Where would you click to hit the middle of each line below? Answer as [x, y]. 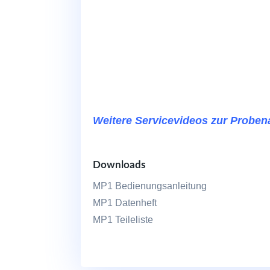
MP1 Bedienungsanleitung [150, 186]
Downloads [119, 165]
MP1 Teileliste [123, 219]
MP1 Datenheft [125, 202]
